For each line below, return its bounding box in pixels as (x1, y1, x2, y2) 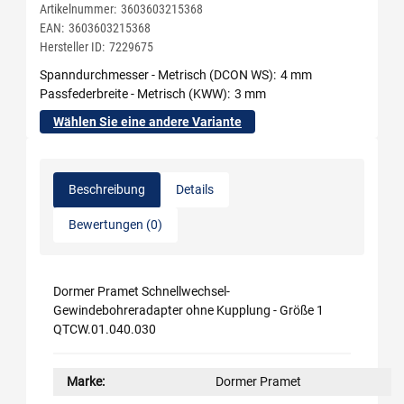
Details (176, 182, 214, 197)
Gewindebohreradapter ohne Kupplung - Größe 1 (53, 302, 324, 317)
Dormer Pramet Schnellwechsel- (53, 283, 230, 298)
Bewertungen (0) (69, 216, 162, 232)
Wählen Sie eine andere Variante (53, 114, 242, 129)
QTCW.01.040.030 (53, 321, 156, 336)
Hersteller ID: (40, 39, 105, 54)
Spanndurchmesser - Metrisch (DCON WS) (40, 67, 273, 82)
